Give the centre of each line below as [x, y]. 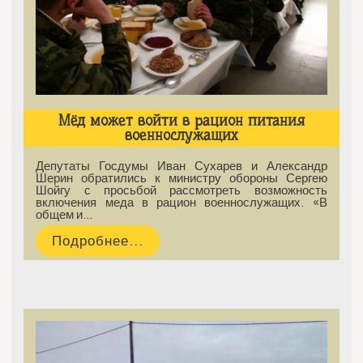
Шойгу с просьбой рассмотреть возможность [181, 190]
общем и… [64, 214]
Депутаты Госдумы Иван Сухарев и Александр [181, 166]
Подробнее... [98, 241]
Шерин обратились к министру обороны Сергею [181, 178]
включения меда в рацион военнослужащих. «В [181, 202]
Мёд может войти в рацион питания [181, 120]
